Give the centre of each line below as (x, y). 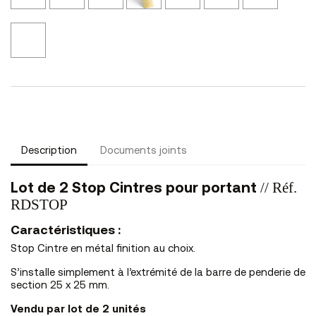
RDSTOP (39, 204)
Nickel (58, 28)
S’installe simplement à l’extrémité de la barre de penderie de (158, 273)
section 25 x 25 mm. (60, 286)
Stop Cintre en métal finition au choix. (103, 249)
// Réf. (279, 187)
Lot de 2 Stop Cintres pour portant (135, 188)
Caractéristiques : (66, 231)
